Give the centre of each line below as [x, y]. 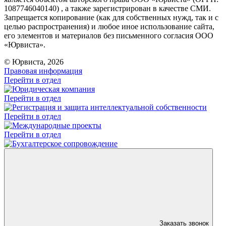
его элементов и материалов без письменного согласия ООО [109, 35]
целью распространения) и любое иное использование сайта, [109, 26]
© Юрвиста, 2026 [34, 62]
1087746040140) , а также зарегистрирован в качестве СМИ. [107, 8]
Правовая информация [43, 71]
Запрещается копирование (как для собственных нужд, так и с [111, 17]
